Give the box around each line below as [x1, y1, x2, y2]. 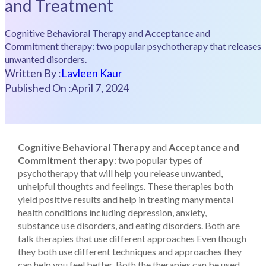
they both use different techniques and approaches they [18, 245, 242, 257]
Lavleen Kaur [61, 66, 122, 80]
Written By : [5, 66, 61, 80]
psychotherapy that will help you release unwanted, [18, 167, 223, 179]
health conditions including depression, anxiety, [18, 206, 207, 218]
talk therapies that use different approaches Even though [18, 232, 246, 244]
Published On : [5, 81, 71, 94]
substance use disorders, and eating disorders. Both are [18, 219, 240, 231]
